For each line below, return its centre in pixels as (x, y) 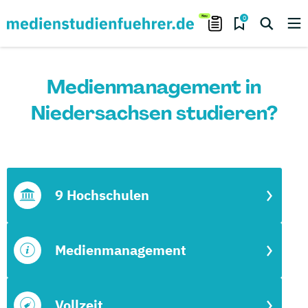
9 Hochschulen (102, 195)
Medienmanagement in (154, 87)
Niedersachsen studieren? (154, 113)
